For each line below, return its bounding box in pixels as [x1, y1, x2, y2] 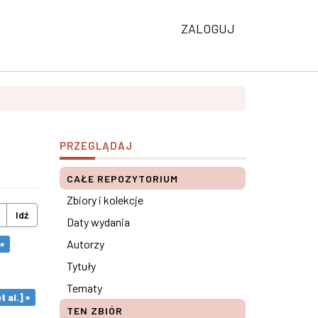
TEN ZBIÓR [66, 305, 123, 317]
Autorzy [66, 237, 104, 251]
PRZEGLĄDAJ [59, 139, 133, 152]
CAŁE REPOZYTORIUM [66, 172, 178, 185]
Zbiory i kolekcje [66, 193, 143, 207]
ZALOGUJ [181, 21, 235, 36]
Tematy [66, 281, 102, 295]
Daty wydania [66, 215, 130, 229]
